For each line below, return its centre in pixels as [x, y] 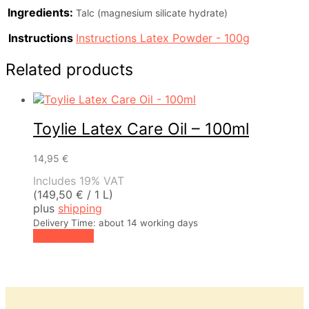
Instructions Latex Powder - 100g [163, 38]
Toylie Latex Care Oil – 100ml [141, 129]
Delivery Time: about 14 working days [116, 222]
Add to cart [63, 236]
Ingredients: [40, 12]
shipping [80, 208]
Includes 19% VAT [79, 180]
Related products [69, 70]
